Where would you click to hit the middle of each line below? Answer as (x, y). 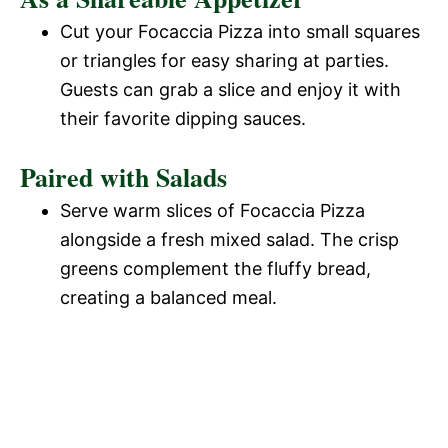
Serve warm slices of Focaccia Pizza (212, 210)
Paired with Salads (123, 176)
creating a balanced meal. (168, 297)
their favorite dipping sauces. (183, 118)
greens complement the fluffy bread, (215, 268)
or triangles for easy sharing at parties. (224, 60)
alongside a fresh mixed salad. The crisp (229, 239)
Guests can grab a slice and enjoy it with (230, 89)
